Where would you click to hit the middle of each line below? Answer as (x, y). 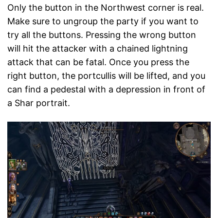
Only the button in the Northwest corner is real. (106, 8)
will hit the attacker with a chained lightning (98, 49)
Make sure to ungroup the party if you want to (103, 21)
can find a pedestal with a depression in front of (106, 90)
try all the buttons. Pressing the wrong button (102, 35)
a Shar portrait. (39, 103)
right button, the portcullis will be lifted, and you (106, 76)
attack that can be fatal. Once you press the (98, 62)
